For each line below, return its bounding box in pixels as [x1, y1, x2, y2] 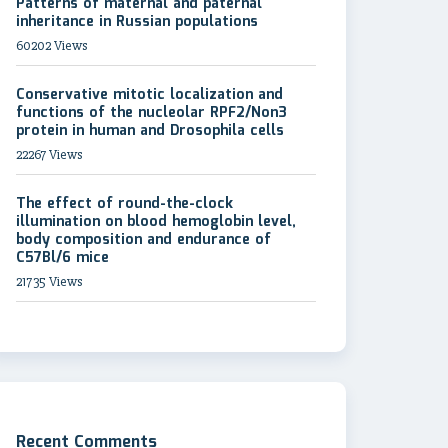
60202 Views [16, 37, 87, 54]
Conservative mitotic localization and [16, 84, 283, 106]
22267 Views [16, 146, 82, 163]
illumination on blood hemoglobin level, [16, 211, 296, 233]
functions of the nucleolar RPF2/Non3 [16, 102, 287, 124]
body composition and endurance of [16, 229, 271, 251]
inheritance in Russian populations [16, 11, 258, 33]
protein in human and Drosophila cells [16, 120, 284, 142]
